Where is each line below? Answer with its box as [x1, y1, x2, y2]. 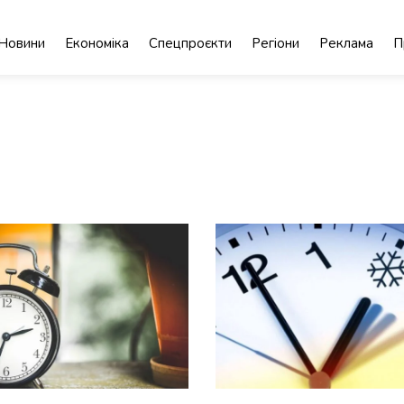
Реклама [319, 34, 374, 52]
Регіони [252, 34, 300, 52]
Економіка [65, 34, 130, 52]
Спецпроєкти [149, 34, 233, 52]
